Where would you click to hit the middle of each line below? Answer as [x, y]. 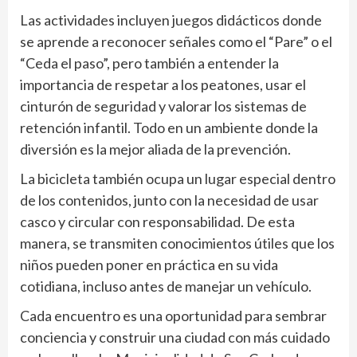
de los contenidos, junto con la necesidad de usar [169, 200]
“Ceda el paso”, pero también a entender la [149, 63]
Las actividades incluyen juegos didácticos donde [171, 20]
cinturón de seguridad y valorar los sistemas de [163, 106]
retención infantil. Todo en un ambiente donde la [169, 128]
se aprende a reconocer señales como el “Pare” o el [176, 42]
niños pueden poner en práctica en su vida [149, 265]
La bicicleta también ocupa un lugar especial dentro [178, 179]
